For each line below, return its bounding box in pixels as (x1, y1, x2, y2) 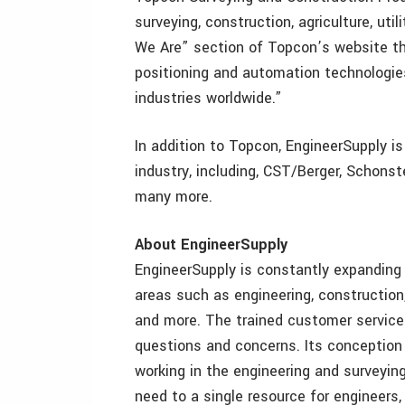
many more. (135, 186, 212, 207)
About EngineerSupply (135, 234, 287, 255)
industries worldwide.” (135, 88, 282, 108)
